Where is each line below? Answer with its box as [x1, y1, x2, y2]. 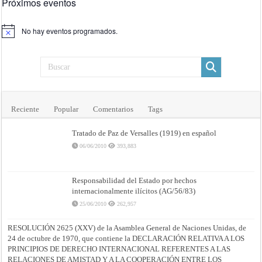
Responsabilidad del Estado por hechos [72, 176, 197, 185]
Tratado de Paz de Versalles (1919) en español [72, 128, 217, 137]
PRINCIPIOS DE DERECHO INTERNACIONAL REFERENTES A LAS [8, 244, 231, 254]
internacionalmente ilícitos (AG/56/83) [72, 187, 196, 195]
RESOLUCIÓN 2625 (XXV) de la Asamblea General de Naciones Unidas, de [8, 223, 247, 233]
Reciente [11, 104, 40, 113]
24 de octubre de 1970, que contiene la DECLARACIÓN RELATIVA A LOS [8, 234, 245, 243]
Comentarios [93, 104, 134, 113]
